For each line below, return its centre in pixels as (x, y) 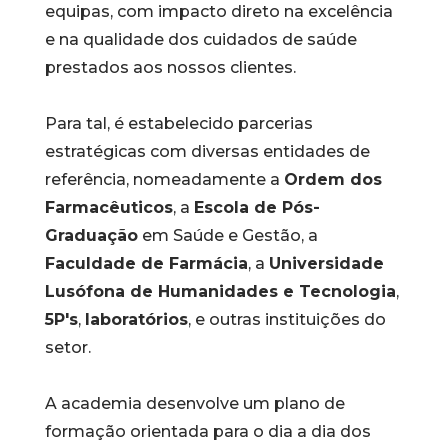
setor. (67, 347)
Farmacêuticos (108, 207)
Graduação (91, 235)
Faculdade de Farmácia (146, 263)
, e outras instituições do (286, 319)
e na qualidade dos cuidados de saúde (200, 39)
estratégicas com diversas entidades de (207, 151)
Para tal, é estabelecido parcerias (178, 123)
